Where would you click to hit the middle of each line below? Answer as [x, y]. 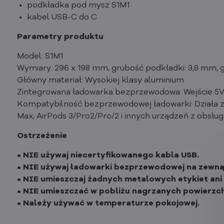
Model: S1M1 [40, 56]
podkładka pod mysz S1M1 [78, 5]
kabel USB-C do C [62, 17]
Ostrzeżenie [42, 136]
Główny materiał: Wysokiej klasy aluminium [100, 80]
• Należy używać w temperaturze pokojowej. [108, 203]
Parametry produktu [60, 37]
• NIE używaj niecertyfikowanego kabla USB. [108, 155]
